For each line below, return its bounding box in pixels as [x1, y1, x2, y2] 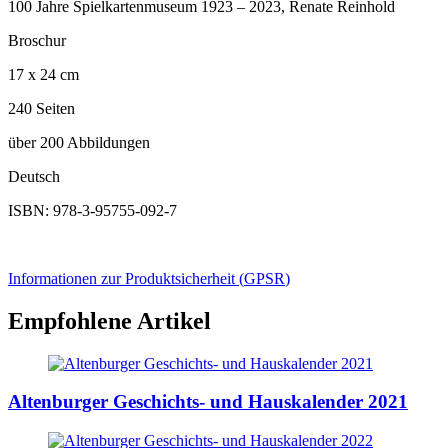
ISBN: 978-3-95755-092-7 [8, 201, 177, 219]
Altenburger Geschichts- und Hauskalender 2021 [8, 391, 408, 413]
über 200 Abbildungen [8, 133, 150, 151]
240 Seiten [8, 99, 75, 117]
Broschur [8, 31, 66, 49]
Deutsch [8, 167, 60, 185]
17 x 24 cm [8, 65, 79, 83]
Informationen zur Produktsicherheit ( [8, 269, 244, 287]
